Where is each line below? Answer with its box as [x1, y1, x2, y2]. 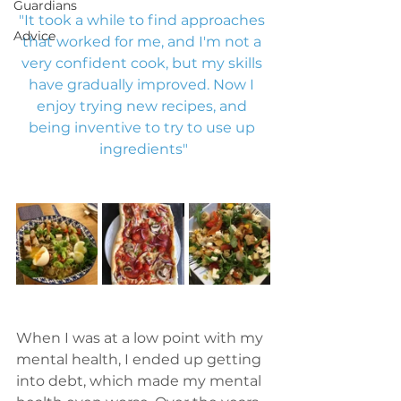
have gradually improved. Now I [29, 76, 258, 93]
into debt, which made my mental [16, 372, 265, 389]
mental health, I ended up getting [16, 351, 265, 368]
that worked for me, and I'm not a [21, 33, 265, 50]
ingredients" [98, 141, 188, 158]
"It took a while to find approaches [18, 12, 269, 29]
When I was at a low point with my [16, 329, 267, 346]
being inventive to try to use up [28, 119, 259, 136]
